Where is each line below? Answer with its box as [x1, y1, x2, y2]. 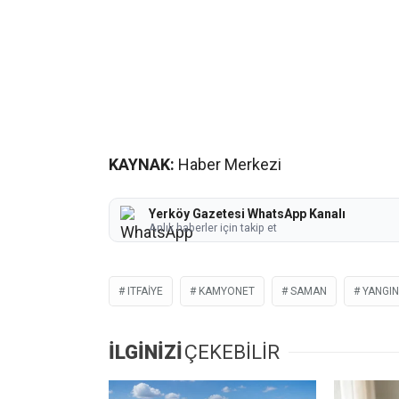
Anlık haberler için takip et [149, 220, 277, 234]
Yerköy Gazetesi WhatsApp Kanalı [149, 206, 346, 221]
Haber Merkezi [175, 154, 281, 174]
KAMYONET [199, 285, 255, 298]
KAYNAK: [109, 154, 175, 174]
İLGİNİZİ [109, 341, 183, 364]
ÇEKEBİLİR [184, 341, 280, 364]
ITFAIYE [127, 285, 163, 298]
